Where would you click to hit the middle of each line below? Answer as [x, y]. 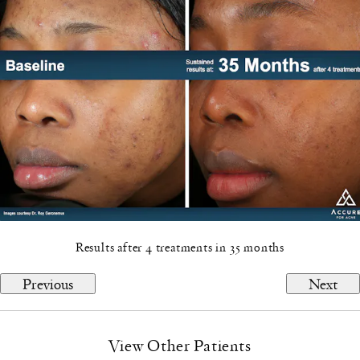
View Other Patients [180, 345]
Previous [48, 284]
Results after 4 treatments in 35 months [180, 247]
